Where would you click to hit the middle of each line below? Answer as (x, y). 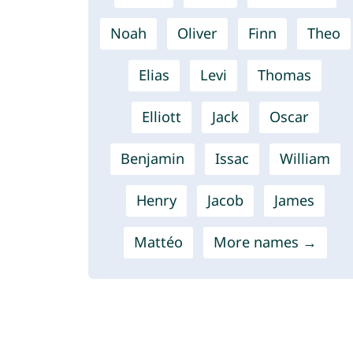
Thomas (284, 75)
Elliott (161, 117)
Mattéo (158, 242)
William (305, 158)
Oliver (197, 33)
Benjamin (152, 158)
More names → (265, 242)
